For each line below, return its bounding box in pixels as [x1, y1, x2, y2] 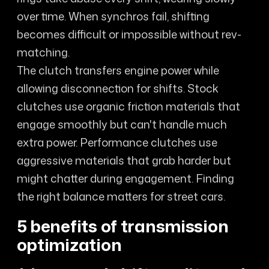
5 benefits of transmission [16, 214, 229, 238]
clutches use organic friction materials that [16, 98, 240, 115]
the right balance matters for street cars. [16, 189, 225, 205]
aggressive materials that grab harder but [16, 153, 231, 169]
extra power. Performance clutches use [16, 134, 217, 151]
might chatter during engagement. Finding [16, 171, 234, 187]
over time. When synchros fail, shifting [16, 8, 210, 25]
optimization [16, 232, 122, 256]
